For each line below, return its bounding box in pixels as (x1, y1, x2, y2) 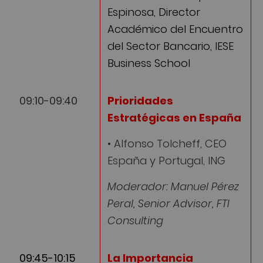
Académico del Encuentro (107, 22, 243, 37)
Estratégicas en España (107, 110, 241, 125)
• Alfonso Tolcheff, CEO (107, 136, 227, 151)
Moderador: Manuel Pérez (107, 179, 239, 194)
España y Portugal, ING (107, 153, 225, 168)
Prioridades (107, 93, 173, 108)
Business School (107, 56, 190, 71)
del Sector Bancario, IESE (107, 39, 234, 54)
